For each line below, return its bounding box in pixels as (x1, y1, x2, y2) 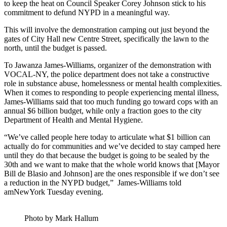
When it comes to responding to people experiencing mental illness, (4, 88, 219, 97)
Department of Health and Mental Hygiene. (4, 115, 143, 124)
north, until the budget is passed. (4, 43, 107, 52)
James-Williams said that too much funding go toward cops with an (4, 97, 218, 106)
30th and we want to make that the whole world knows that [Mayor (4, 160, 219, 169)
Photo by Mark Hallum (24, 213, 98, 222)
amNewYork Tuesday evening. (4, 187, 103, 196)
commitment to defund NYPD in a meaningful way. (4, 8, 170, 17)
